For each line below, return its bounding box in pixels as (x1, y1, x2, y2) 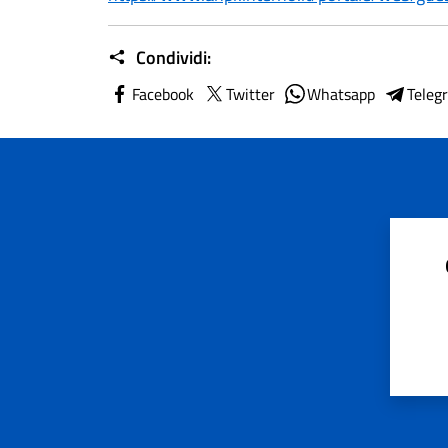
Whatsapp (307, 82, 375, 106)
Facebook (132, 82, 194, 106)
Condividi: (132, 44, 211, 71)
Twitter (226, 82, 275, 106)
